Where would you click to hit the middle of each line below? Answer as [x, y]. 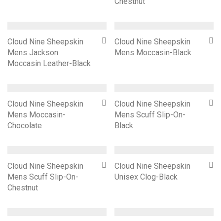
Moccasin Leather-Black [49, 63]
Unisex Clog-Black [146, 177]
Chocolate [25, 126]
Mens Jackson [33, 53]
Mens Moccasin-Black [153, 53]
